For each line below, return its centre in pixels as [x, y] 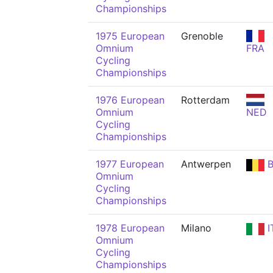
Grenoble [202, 36]
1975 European [130, 36]
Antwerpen [206, 164]
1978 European [130, 228]
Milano [196, 228]
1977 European [130, 164]
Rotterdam [205, 100]
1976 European [130, 100]
